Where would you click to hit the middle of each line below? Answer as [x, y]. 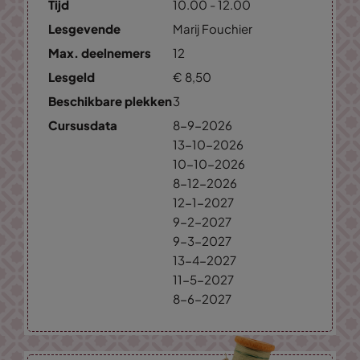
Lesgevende [84, 29]
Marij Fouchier [213, 29]
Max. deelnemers [100, 53]
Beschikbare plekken [110, 101]
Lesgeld [72, 77]
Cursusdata [83, 125]
